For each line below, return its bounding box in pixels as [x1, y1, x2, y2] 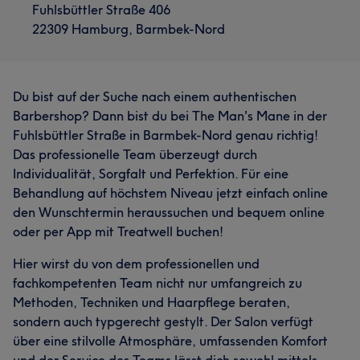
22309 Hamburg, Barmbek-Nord [32, 21, 225, 37]
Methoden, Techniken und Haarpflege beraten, [13, 294, 290, 310]
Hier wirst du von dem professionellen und [13, 256, 260, 272]
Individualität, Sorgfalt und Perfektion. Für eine [13, 166, 288, 182]
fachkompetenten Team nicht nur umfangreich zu [13, 275, 302, 291]
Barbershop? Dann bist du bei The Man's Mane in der [13, 108, 327, 124]
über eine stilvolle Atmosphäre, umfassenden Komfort [13, 333, 328, 349]
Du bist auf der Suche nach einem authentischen [13, 88, 297, 104]
